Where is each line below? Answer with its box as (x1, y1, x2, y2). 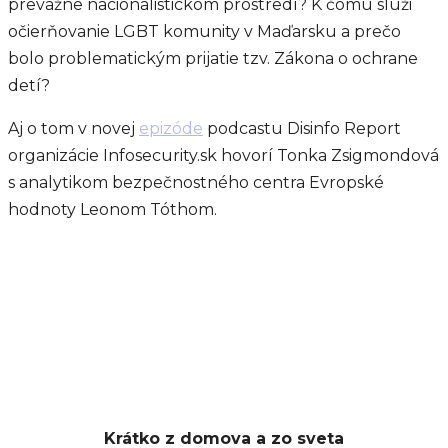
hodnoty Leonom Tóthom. (8, 200, 217, 219)
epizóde (139, 119, 203, 138)
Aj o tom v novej (8, 119, 139, 138)
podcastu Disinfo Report (203, 119, 401, 138)
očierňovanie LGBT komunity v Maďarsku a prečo (8, 22, 401, 41)
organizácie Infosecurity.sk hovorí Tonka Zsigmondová (8, 146, 439, 165)
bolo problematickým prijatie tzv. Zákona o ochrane (8, 49, 418, 68)
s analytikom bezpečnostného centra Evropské (8, 173, 384, 192)
